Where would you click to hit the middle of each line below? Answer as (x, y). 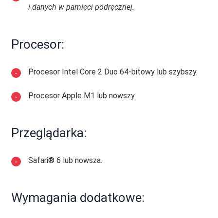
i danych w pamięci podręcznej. (82, 7)
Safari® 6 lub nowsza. (65, 160)
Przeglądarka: (49, 133)
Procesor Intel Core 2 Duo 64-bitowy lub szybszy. (113, 72)
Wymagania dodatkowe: (78, 198)
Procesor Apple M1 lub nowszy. (82, 96)
